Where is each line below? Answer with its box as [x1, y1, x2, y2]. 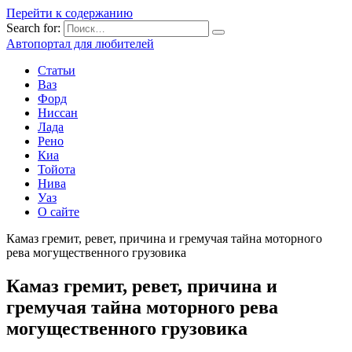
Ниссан [38, 106, 78, 119]
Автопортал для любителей [6, 37, 154, 50]
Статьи [38, 64, 75, 77]
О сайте [38, 205, 79, 218]
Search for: [6, 21, 60, 35]
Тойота [38, 163, 75, 176]
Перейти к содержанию [6, 6, 133, 20]
